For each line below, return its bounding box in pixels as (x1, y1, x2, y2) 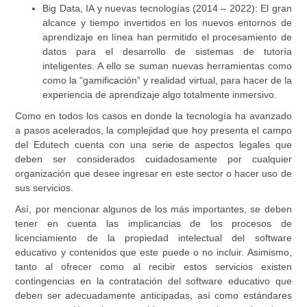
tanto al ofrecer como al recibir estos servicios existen (15, 261, 292, 272)
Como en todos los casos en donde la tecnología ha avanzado (15, 110, 292, 121)
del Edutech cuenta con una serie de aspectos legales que (15, 139, 292, 150)
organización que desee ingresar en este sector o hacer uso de (15, 168, 292, 179)
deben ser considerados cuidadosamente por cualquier (15, 153, 292, 164)
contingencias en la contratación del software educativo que (15, 275, 292, 286)
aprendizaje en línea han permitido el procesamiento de (42, 32, 292, 42)
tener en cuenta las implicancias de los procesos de (15, 218, 292, 229)
